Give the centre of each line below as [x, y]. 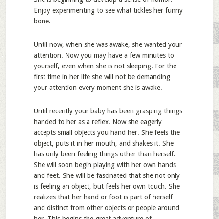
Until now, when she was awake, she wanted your [108, 44]
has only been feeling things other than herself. [104, 154]
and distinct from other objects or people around [106, 208]
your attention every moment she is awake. [98, 88]
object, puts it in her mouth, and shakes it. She [103, 143]
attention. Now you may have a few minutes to [104, 55]
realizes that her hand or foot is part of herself [103, 197]
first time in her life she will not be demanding [102, 77]
